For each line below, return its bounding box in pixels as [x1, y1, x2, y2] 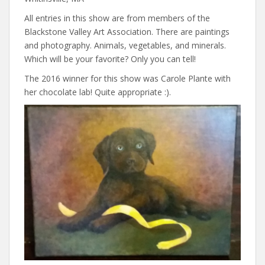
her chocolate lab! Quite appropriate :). [24, 86, 171, 98]
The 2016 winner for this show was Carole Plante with [24, 72, 231, 84]
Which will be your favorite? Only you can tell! [24, 53, 196, 64]
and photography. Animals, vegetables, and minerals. [24, 39, 226, 51]
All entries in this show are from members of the [24, 12, 210, 24]
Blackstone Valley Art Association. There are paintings [24, 25, 230, 37]
